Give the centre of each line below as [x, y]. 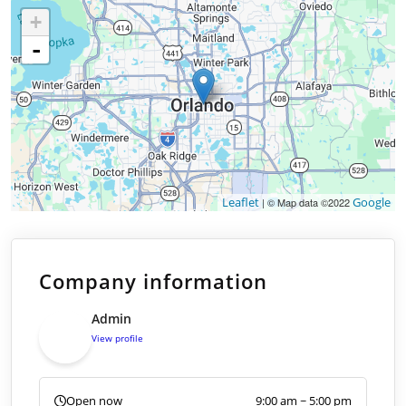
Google [372, 203]
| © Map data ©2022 [306, 203]
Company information [153, 281]
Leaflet [241, 203]
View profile [117, 338]
